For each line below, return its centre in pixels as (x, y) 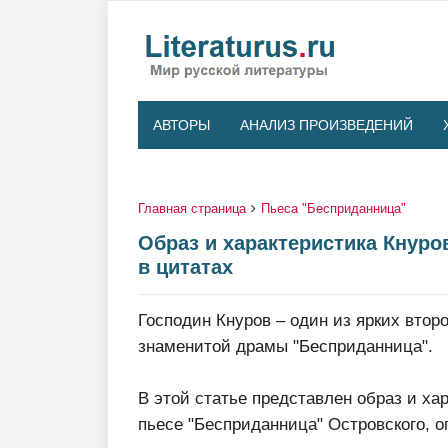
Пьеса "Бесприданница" (333, 208)
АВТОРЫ (181, 125)
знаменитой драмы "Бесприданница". (285, 346)
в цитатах (185, 267)
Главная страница (192, 208)
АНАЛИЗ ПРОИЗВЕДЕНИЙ (326, 125)
